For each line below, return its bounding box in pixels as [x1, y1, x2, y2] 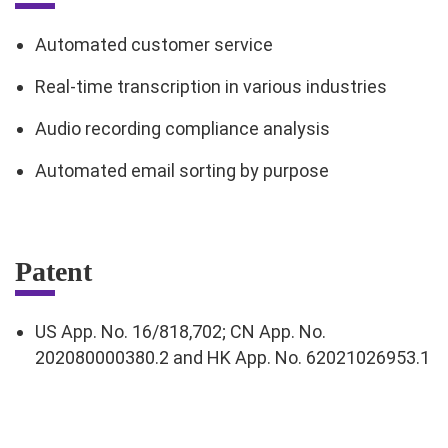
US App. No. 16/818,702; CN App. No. [35, 321, 326, 343]
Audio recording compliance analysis [35, 118, 330, 140]
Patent [15, 256, 92, 288]
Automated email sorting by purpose [35, 160, 329, 182]
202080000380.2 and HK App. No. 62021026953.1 [35, 347, 430, 369]
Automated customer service [35, 34, 273, 56]
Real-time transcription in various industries [35, 76, 387, 98]
